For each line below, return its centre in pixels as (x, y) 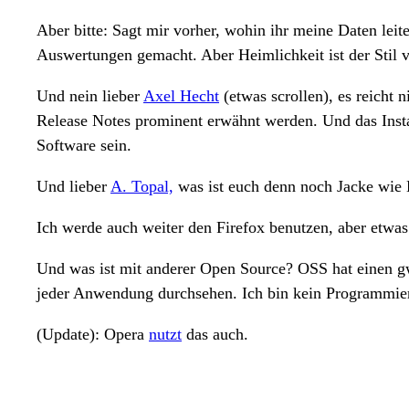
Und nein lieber (90, 95)
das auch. (215, 334)
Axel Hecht (181, 95)
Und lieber (73, 186)
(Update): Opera (93, 334)
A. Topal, (142, 186)
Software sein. (84, 145)
